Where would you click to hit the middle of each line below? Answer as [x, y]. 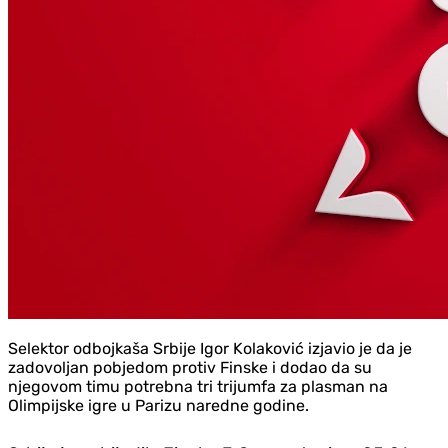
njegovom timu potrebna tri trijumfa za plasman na [198, 386]
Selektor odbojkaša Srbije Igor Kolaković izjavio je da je [210, 348]
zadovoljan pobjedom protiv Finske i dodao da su [190, 367]
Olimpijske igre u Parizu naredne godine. [158, 405]
